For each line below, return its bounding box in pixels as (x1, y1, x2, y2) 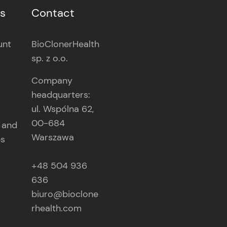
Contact (31, 5, 74, 20)
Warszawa (31, 131, 74, 143)
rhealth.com (31, 202, 82, 214)
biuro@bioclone (31, 187, 98, 200)
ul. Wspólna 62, (31, 102, 99, 115)
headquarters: (31, 88, 90, 101)
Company (31, 74, 72, 87)
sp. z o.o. (31, 52, 68, 64)
